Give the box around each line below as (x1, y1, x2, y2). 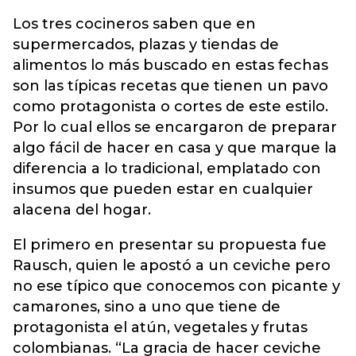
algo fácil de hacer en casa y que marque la (13, 139, 337, 157)
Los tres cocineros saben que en (13, 15, 256, 33)
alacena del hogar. (13, 201, 155, 219)
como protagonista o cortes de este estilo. (13, 98, 328, 115)
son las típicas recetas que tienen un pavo (13, 77, 328, 95)
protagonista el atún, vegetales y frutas (13, 319, 308, 336)
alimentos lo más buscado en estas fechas (13, 56, 328, 74)
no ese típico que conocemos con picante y (13, 277, 340, 295)
